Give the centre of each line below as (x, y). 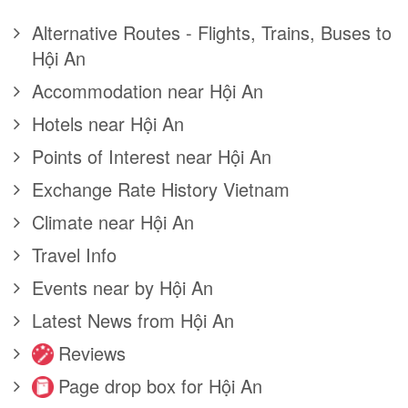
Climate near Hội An (113, 222)
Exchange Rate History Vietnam (161, 189)
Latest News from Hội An (133, 321)
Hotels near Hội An (108, 124)
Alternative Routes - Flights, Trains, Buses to (212, 33)
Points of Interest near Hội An (152, 157)
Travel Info (74, 255)
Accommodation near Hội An (148, 91)
